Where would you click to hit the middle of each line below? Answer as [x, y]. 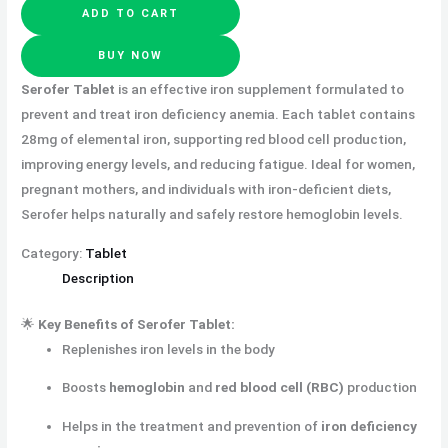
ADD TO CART [131, 14]
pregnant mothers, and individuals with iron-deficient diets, [206, 189]
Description [98, 278]
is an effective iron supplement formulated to [260, 89]
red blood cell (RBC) [280, 387]
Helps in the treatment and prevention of [192, 425]
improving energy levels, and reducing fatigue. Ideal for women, [218, 164]
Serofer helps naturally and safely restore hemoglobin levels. [212, 214]
